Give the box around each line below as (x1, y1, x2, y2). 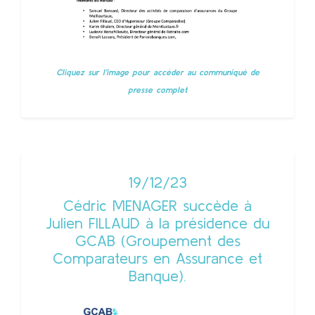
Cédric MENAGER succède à (63, 197, 252, 214)
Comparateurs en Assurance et (53, 250, 262, 266)
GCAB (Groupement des (75, 232, 240, 249)
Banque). (129, 267, 186, 284)
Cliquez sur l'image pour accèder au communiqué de (56, 67, 259, 77)
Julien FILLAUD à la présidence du (45, 214, 270, 231)
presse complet (128, 85, 187, 94)
